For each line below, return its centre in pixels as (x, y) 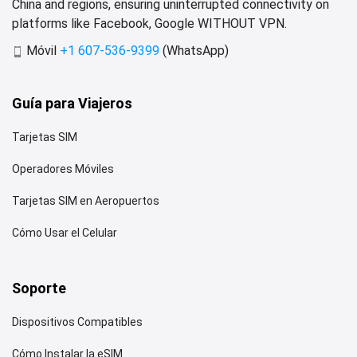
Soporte (39, 288)
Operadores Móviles (63, 169)
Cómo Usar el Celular (65, 233)
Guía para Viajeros (72, 103)
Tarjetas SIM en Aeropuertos (86, 201)
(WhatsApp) (196, 50)
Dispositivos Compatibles (77, 322)
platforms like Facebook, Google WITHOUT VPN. (149, 24)
